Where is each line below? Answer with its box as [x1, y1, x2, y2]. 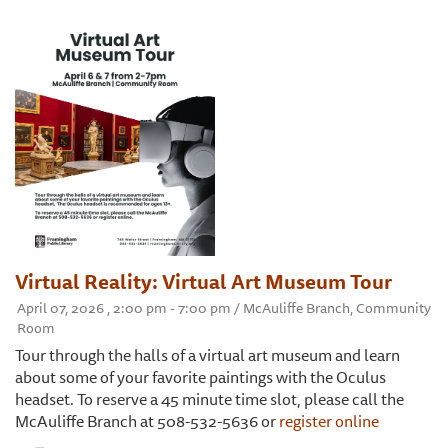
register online [279, 408, 379, 435]
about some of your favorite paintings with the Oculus [15, 364, 386, 391]
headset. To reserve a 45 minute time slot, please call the [15, 386, 404, 413]
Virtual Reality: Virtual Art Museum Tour [15, 266, 392, 298]
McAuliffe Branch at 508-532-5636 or [15, 408, 279, 435]
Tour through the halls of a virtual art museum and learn [15, 342, 400, 369]
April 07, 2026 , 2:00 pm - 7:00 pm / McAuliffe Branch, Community [17, 297, 431, 320]
